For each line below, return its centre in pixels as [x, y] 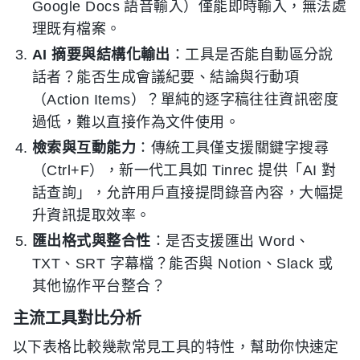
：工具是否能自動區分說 [252, 55]
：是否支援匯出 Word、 [230, 241]
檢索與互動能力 [84, 148]
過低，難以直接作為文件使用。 [136, 122]
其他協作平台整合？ [99, 286]
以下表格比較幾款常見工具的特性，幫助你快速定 [176, 347]
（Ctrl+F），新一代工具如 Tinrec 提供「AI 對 [184, 170]
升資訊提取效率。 [92, 215]
